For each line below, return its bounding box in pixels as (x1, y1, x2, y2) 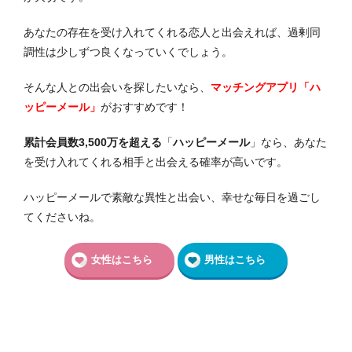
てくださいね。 (24, 210, 101, 223)
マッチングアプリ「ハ (211, 80, 321, 93)
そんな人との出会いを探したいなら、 (24, 80, 211, 93)
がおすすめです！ (101, 100, 189, 113)
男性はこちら (204, 253, 266, 266)
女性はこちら (91, 253, 152, 266)
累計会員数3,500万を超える (24, 135, 162, 148)
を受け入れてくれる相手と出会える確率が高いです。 (24, 155, 288, 168)
